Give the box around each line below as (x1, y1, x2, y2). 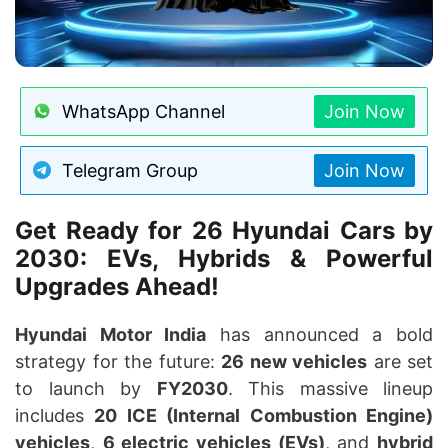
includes (15, 404, 95, 426)
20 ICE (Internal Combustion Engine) (94, 404, 434, 426)
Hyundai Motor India (15, 323, 207, 345)
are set (367, 350, 433, 372)
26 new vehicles (221, 350, 367, 372)
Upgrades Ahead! (15, 271, 219, 301)
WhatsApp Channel (61, 100, 225, 122)
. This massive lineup (227, 377, 433, 399)
